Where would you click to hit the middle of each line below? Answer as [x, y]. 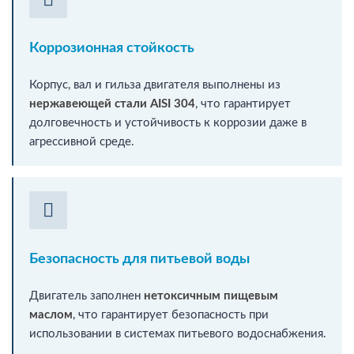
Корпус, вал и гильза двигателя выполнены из [155, 85]
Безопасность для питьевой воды [139, 259]
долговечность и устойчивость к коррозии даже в [168, 122]
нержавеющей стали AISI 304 [112, 104]
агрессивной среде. [82, 141]
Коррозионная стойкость [112, 48]
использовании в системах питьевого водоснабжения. [178, 333]
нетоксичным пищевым [211, 296]
